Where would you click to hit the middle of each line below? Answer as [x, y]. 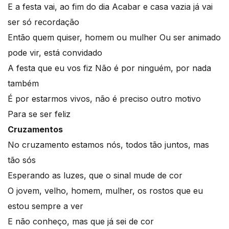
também [23, 84]
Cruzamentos [35, 130]
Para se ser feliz [39, 114]
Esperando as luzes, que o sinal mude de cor [95, 176]
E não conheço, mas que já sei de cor [81, 222]
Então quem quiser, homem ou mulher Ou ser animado [114, 38]
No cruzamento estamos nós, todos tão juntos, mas [108, 145]
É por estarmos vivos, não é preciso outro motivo [104, 99]
